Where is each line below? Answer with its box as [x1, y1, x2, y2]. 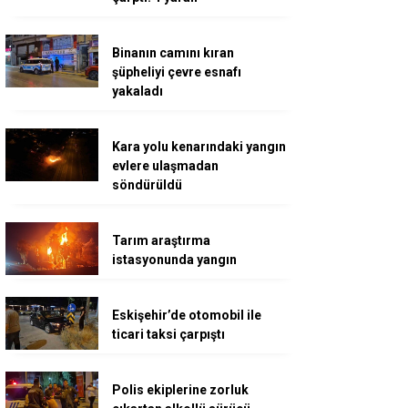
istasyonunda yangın [112, 252, 237, 268]
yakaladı [112, 84, 163, 99]
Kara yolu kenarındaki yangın [112, 139, 286, 155]
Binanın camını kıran [112, 46, 234, 61]
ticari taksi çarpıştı [112, 327, 225, 342]
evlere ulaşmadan [112, 158, 219, 174]
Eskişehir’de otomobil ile [112, 308, 261, 323]
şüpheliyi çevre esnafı [112, 65, 241, 80]
